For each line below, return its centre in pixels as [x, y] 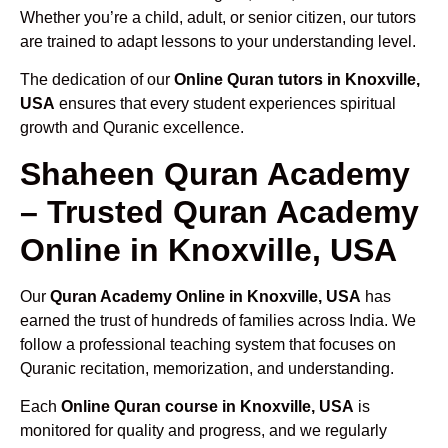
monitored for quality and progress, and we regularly [203, 430]
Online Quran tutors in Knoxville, [297, 80]
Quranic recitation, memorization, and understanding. [207, 368]
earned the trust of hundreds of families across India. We [218, 320]
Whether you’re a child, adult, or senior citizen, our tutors [218, 17]
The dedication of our [97, 80]
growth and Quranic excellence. [132, 128]
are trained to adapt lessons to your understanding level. [218, 41]
